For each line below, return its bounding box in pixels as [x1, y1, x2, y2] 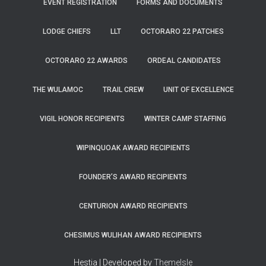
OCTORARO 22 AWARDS [45, 56, 128, 65]
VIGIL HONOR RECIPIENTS [40, 115, 125, 123]
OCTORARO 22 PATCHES [140, 27, 224, 36]
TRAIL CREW [102, 85, 144, 94]
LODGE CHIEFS [42, 27, 91, 36]
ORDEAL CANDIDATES [147, 56, 221, 65]
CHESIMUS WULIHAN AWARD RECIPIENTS [64, 231, 202, 239]
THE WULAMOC [32, 85, 83, 94]
